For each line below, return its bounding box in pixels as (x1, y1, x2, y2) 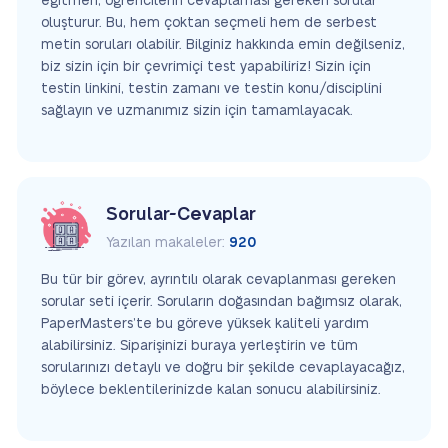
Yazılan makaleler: (106, 236, 229, 250)
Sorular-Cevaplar (106, 205, 256, 224)
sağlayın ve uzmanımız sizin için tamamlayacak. (41, 104, 353, 118)
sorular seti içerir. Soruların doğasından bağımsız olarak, (41, 295, 402, 309)
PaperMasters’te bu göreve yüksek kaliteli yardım (41, 317, 369, 331)
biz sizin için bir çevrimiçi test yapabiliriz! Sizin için (41, 60, 371, 74)
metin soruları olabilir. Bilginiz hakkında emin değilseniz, (41, 38, 405, 52)
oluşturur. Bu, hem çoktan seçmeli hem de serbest (41, 16, 377, 30)
